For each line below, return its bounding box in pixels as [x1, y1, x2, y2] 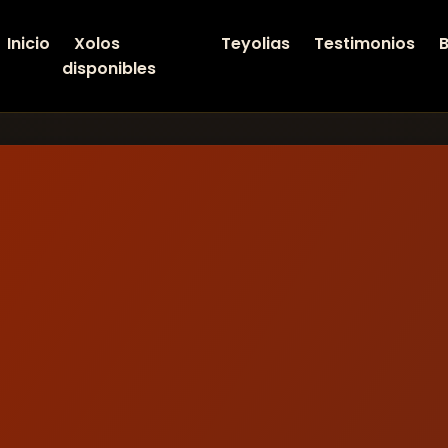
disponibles [62, 57, 157, 80]
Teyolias [220, 32, 290, 55]
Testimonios [313, 32, 415, 55]
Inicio [7, 32, 51, 55]
